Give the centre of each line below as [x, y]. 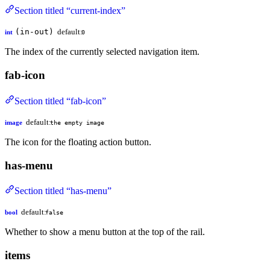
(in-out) [34, 32]
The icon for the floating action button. [78, 142]
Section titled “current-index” [70, 11]
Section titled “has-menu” [63, 191]
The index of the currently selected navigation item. [102, 52]
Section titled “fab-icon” [60, 101]
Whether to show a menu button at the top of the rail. [105, 232]
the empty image [77, 122]
